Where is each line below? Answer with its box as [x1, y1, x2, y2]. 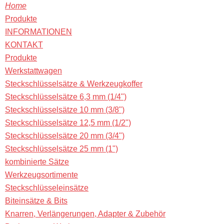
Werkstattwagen [5, 66, 62, 75]
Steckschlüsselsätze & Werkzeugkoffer [5, 79, 142, 88]
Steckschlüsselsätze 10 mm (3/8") [5, 105, 124, 114]
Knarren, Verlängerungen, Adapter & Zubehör [5, 209, 165, 218]
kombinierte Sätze [5, 157, 69, 166]
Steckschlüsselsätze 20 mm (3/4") [5, 131, 124, 140]
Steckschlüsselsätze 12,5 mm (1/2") [5, 118, 131, 127]
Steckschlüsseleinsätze [5, 183, 88, 192]
